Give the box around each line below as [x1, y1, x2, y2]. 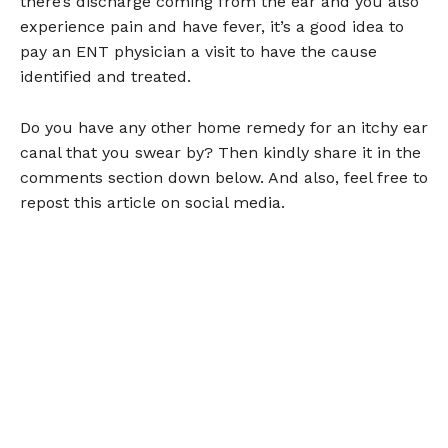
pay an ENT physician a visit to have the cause [20, 42, 377, 62]
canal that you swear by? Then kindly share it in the [20, 143, 421, 163]
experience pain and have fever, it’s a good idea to [20, 17, 404, 37]
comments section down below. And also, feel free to [20, 168, 428, 188]
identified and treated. [20, 67, 191, 87]
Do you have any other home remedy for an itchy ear [20, 118, 428, 138]
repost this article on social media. [20, 193, 285, 213]
